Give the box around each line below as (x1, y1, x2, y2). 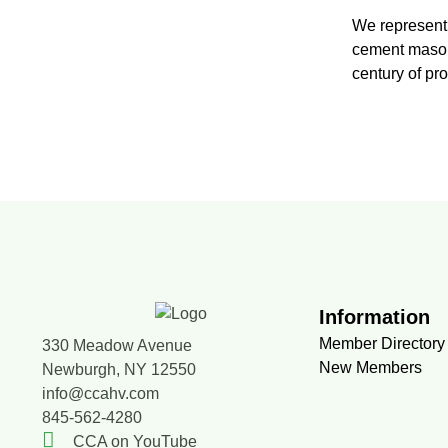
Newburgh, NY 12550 (42, 360, 196, 378)
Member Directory (319, 334, 446, 352)
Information (319, 305, 431, 328)
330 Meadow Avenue (42, 336, 192, 354)
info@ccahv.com (42, 384, 159, 402)
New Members (319, 358, 423, 376)
